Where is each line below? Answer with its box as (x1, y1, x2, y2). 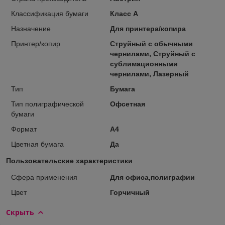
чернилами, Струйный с (109, 49, 195, 58)
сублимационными (109, 59, 178, 68)
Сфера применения (11, 173, 77, 181)
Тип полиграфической (11, 99, 84, 108)
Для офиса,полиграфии (109, 173, 195, 181)
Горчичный (109, 188, 150, 196)
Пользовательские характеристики (6, 156, 133, 165)
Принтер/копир (11, 39, 60, 48)
